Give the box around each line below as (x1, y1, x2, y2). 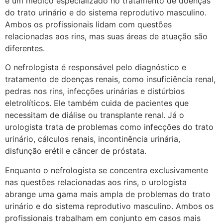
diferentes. (5, 43, 45, 53)
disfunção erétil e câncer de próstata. (5, 146, 146, 156)
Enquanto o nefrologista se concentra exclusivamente (5, 165, 208, 175)
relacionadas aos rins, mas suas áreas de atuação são (5, 31, 208, 41)
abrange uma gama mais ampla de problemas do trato (5, 189, 211, 199)
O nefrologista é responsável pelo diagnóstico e (5, 62, 186, 73)
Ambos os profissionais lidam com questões (5, 19, 172, 29)
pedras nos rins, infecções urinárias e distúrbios (5, 86, 185, 97)
